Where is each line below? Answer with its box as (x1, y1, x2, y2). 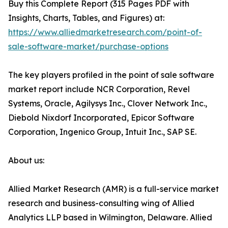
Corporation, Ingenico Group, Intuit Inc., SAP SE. (8, 127, 196, 137)
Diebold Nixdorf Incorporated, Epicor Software (8, 112, 194, 123)
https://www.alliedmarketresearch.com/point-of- (8, 27, 202, 38)
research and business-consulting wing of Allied (8, 198, 194, 209)
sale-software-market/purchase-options (8, 41, 168, 52)
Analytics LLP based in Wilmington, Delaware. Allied (8, 212, 212, 223)
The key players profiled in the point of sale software (8, 70, 214, 80)
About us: (8, 155, 44, 166)
